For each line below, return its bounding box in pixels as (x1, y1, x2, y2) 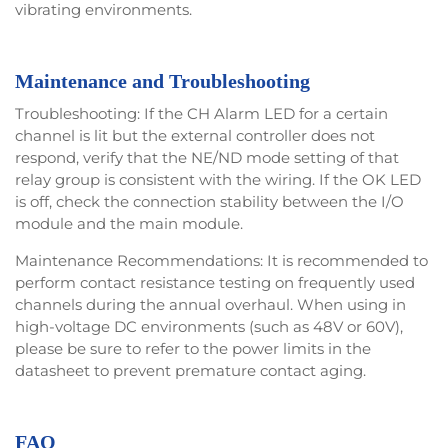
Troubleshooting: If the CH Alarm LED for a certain (15, 104, 388, 124)
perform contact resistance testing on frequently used (15, 273, 415, 293)
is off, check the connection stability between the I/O (15, 192, 404, 212)
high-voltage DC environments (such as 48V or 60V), (15, 317, 403, 337)
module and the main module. (15, 214, 243, 234)
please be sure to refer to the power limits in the (15, 339, 371, 359)
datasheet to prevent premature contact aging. (15, 361, 366, 381)
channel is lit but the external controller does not (15, 126, 375, 146)
